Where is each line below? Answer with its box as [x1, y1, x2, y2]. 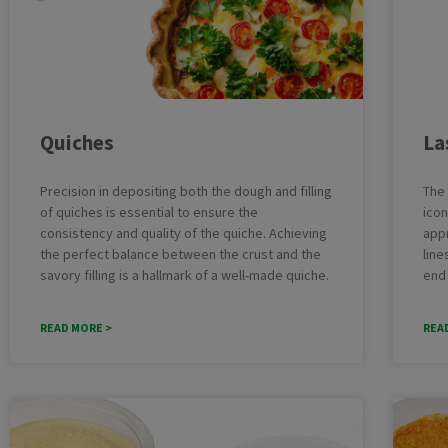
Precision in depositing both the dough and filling [40, 181, 332, 200]
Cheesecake [305, 46, 383, 66]
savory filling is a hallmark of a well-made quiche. [40, 265, 329, 284]
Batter [305, 17, 348, 37]
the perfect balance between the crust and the [40, 244, 321, 263]
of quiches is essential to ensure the [40, 202, 258, 221]
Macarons [305, 133, 366, 153]
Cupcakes [305, 75, 367, 95]
